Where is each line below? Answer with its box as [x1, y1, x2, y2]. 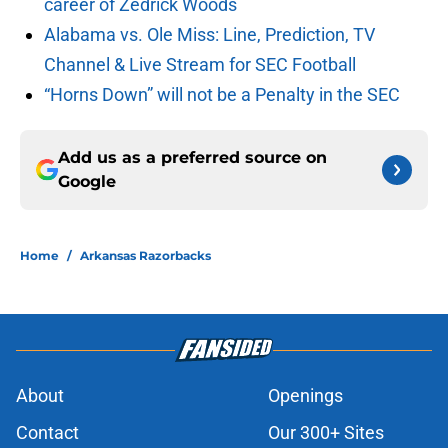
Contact [16, 422, 79, 444]
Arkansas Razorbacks [80, 248, 211, 264]
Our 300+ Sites [268, 422, 384, 444]
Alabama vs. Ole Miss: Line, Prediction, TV [44, 24, 375, 46]
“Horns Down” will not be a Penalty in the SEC [44, 84, 400, 106]
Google [58, 172, 116, 192]
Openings [268, 385, 343, 407]
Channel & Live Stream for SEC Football [44, 54, 356, 76]
